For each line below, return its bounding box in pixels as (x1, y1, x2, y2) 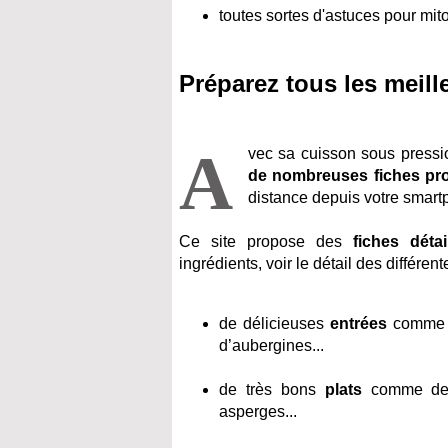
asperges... (219, 403, 297, 420)
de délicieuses (219, 315, 330, 332)
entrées (329, 315, 387, 332)
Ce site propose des (179, 233, 354, 250)
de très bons (219, 381, 325, 398)
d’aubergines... (219, 337, 324, 354)
